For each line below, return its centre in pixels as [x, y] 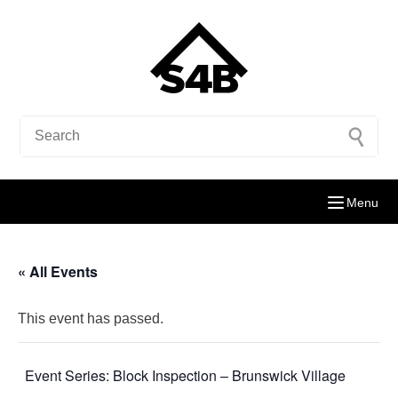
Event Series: [69, 375]
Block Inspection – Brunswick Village [229, 375]
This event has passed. [91, 318]
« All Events [58, 271]
